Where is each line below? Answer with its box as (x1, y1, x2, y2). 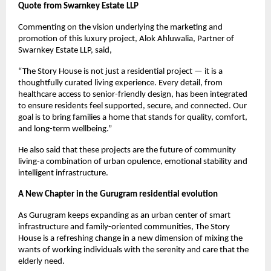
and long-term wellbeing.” (18, 124, 112, 134)
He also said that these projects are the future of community (18, 145, 236, 155)
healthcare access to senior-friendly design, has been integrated (18, 90, 247, 99)
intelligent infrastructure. (18, 168, 108, 178)
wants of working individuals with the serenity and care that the (18, 245, 249, 255)
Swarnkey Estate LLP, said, (18, 45, 112, 55)
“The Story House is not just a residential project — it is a (18, 67, 223, 76)
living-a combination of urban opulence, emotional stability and (18, 157, 247, 166)
